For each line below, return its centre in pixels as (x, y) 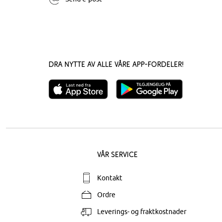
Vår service (117, 154)
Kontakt (110, 178)
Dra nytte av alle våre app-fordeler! (116, 64)
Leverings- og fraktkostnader (141, 212)
